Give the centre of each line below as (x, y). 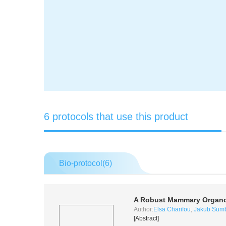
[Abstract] (146, 218)
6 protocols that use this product (116, 117)
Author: (143, 209)
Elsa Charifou (172, 209)
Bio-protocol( (82, 163)
